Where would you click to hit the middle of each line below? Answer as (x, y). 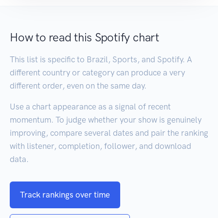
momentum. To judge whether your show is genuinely (106, 119)
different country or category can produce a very (97, 72)
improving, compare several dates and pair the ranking (109, 133)
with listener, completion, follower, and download (100, 146)
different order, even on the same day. (78, 85)
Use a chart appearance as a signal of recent (90, 106)
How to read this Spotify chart (84, 37)
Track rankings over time (65, 194)
